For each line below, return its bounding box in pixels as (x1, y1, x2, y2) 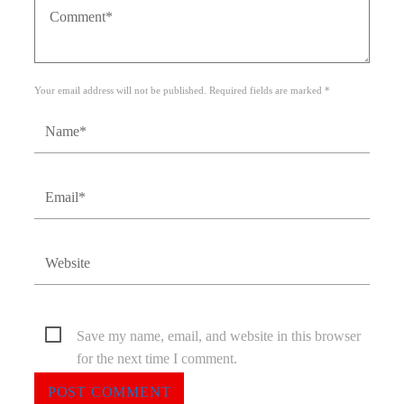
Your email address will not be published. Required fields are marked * (34, 85, 331, 96)
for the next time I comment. (77, 350, 238, 366)
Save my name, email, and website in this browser (77, 327, 362, 344)
